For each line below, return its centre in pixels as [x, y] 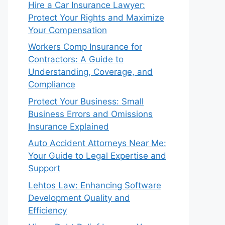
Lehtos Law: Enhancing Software [95, 185]
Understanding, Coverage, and [90, 72]
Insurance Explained [69, 126]
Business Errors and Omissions [90, 114]
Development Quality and [79, 198]
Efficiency [47, 210]
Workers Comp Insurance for [85, 47]
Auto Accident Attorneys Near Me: [97, 143]
